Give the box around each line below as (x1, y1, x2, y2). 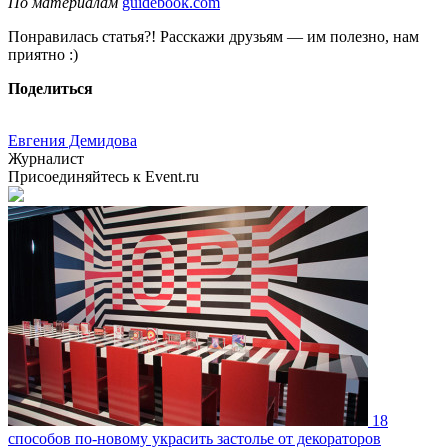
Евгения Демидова (8, 131, 137, 149)
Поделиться (8, 79, 93, 97)
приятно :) (8, 45, 78, 63)
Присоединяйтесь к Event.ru (8, 167, 199, 185)
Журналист (8, 149, 84, 167)
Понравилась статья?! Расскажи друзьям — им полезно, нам (8, 27, 419, 45)
